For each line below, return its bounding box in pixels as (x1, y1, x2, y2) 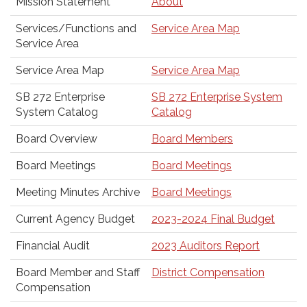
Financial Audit (16, 239, 90, 252)
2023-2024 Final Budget (151, 212, 275, 225)
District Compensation (151, 266, 265, 279)
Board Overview (16, 132, 97, 145)
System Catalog (16, 106, 98, 119)
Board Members (151, 132, 233, 145)
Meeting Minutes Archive (16, 186, 140, 199)
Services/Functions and (16, 22, 136, 35)
